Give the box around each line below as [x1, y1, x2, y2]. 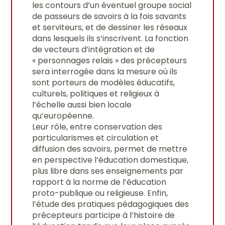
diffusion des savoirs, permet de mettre [32, 143, 188, 155]
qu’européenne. [32, 109, 94, 122]
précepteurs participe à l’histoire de [32, 209, 175, 221]
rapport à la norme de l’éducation [32, 176, 167, 188]
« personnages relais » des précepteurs [32, 54, 187, 66]
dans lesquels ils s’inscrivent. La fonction [32, 32, 189, 44]
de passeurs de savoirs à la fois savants [32, 10, 187, 22]
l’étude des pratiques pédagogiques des [32, 198, 189, 210]
